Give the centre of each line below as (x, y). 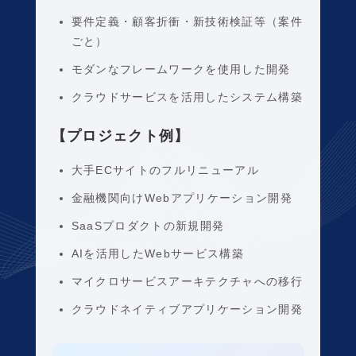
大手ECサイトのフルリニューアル (165, 170)
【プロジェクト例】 (120, 136)
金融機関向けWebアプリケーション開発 (182, 198)
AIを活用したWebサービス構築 (158, 253)
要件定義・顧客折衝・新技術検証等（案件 (187, 21)
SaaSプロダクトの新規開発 (148, 226)
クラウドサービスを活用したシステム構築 (187, 97)
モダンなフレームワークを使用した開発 (181, 69)
